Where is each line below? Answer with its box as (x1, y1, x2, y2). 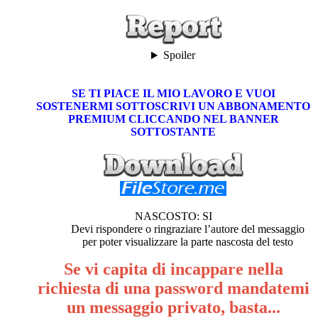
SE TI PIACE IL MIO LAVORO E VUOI (71, 87, 275, 100)
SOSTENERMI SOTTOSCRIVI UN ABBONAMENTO (36, 100, 310, 113)
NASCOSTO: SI (134, 210, 212, 223)
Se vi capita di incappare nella (63, 260, 283, 279)
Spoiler (163, 49, 195, 62)
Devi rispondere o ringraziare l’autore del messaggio (70, 223, 305, 236)
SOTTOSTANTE (131, 126, 216, 138)
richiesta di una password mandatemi (37, 279, 309, 298)
